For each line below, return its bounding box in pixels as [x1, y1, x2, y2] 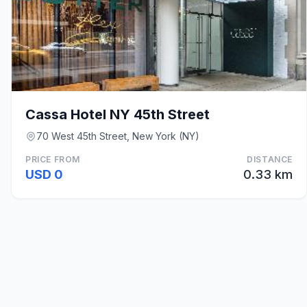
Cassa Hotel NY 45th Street [25, 106, 210, 123]
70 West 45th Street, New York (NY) [36, 130, 199, 142]
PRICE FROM [25, 154, 80, 164]
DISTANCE [247, 154, 293, 164]
